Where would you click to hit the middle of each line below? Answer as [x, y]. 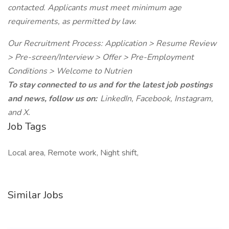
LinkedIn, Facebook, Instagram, [157, 99]
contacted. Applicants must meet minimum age [95, 8]
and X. [19, 112]
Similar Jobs [36, 195]
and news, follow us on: [54, 99]
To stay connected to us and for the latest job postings [110, 85]
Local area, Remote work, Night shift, [73, 153]
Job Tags [27, 127]
